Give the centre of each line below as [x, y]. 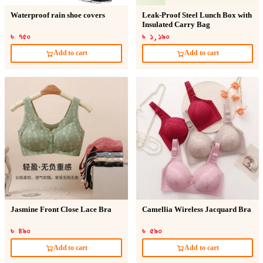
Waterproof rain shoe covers [58, 15]
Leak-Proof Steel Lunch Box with [197, 15]
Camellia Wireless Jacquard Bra [196, 210]
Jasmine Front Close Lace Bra [61, 210]
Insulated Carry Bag [176, 24]
